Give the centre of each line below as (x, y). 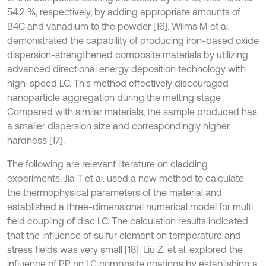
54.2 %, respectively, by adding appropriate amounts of (124, 12)
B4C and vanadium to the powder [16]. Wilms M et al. (118, 26)
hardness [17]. (36, 140)
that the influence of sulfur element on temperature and (124, 235)
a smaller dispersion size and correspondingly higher (118, 126)
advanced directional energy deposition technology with (126, 69)
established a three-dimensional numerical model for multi (130, 207)
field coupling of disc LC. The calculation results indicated (128, 221)
